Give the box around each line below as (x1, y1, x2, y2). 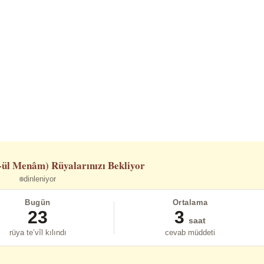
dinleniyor (24, 174, 57, 183)
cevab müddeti (165, 228, 216, 237)
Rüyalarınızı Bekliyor (51, 157, 145, 173)
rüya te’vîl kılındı (9, 228, 67, 237)
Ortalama (172, 198, 208, 207)
